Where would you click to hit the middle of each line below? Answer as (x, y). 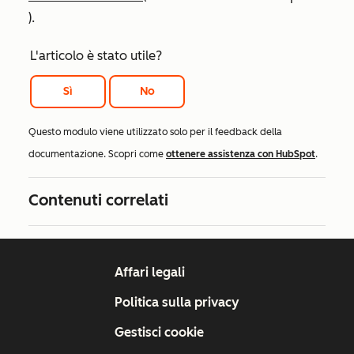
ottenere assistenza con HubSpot (241, 154)
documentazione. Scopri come (97, 154)
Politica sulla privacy (177, 303)
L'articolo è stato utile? (96, 56)
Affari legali (150, 273)
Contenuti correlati (98, 200)
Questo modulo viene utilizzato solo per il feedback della (155, 132)
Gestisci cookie (159, 333)
